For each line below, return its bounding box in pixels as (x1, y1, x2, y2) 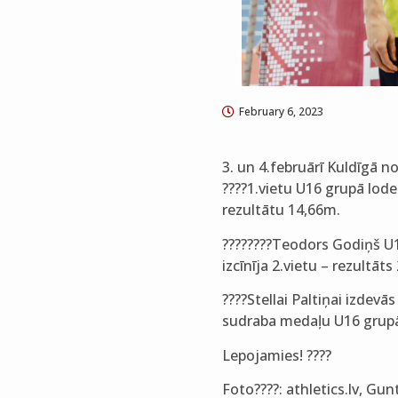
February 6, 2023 (238, 104, 323, 120)
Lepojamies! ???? (221, 345, 331, 365)
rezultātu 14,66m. (221, 200, 340, 220)
